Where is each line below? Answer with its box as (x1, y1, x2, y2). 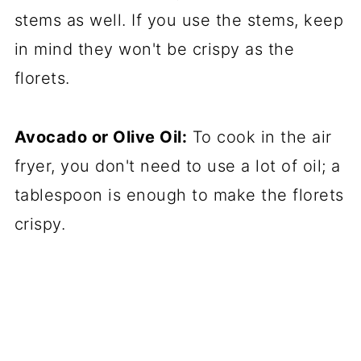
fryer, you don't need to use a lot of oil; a (14, 156, 341, 176)
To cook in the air (187, 127, 332, 147)
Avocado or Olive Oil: (14, 127, 188, 147)
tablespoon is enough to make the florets (14, 185, 344, 205)
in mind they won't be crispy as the (14, 39, 295, 60)
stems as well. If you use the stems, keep (14, 10, 344, 31)
